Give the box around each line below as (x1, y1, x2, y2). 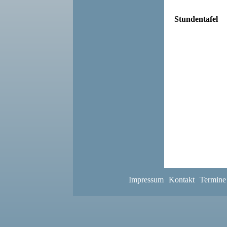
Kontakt (169, 175, 195, 184)
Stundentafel (174, 14, 218, 23)
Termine (200, 175, 226, 184)
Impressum (129, 175, 164, 184)
